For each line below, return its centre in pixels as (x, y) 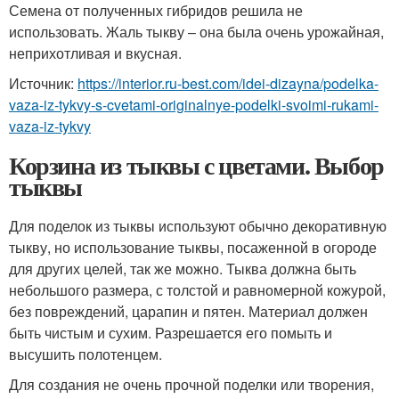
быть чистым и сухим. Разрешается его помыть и (171, 332)
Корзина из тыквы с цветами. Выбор (196, 165)
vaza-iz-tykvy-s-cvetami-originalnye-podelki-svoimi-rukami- (194, 104)
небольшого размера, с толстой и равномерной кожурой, (197, 289)
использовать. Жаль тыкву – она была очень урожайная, (196, 31)
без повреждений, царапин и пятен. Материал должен (188, 311)
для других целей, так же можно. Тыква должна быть (183, 268)
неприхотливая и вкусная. (95, 53)
